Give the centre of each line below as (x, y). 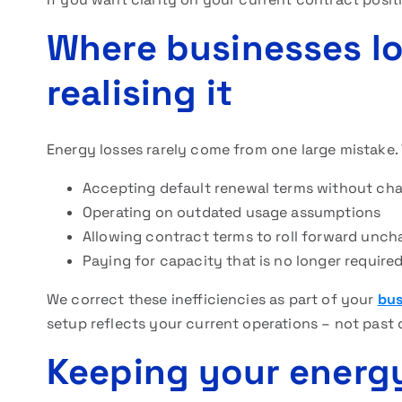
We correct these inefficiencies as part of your (212, 299)
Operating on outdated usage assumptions (232, 212)
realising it (140, 93)
